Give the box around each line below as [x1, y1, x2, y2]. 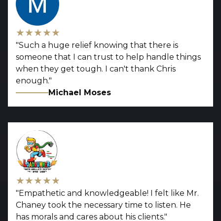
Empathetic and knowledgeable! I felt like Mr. [19, 188, 199, 198]
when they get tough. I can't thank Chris [16, 64, 176, 74]
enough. [16, 76, 49, 86]
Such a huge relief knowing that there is [19, 40, 178, 50]
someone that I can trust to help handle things [16, 52, 201, 62]
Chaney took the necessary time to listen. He [16, 200, 191, 210]
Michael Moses [48, 88, 111, 98]
